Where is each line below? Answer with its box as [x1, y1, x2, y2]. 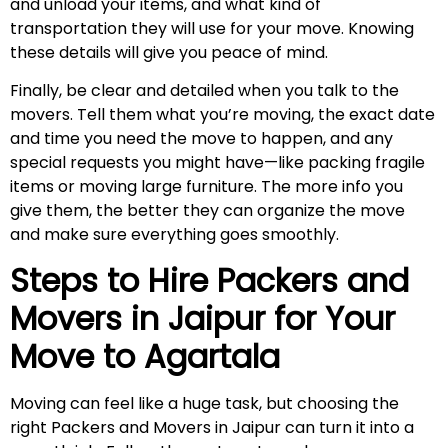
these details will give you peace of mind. [10, 41, 328, 65]
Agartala [144, 333, 280, 379]
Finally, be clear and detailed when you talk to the [10, 79, 399, 103]
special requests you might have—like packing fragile [10, 151, 425, 175]
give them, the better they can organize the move [10, 199, 405, 223]
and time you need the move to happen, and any [10, 127, 393, 151]
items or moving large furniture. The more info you [10, 175, 403, 199]
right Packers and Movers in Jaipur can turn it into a [10, 415, 414, 439]
